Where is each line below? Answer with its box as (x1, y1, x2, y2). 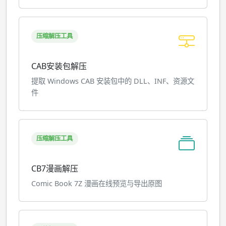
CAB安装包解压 (31, 61, 87, 72)
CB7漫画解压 (31, 163, 78, 174)
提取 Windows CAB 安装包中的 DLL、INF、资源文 (31, 76, 194, 86)
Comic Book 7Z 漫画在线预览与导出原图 (31, 179, 162, 188)
